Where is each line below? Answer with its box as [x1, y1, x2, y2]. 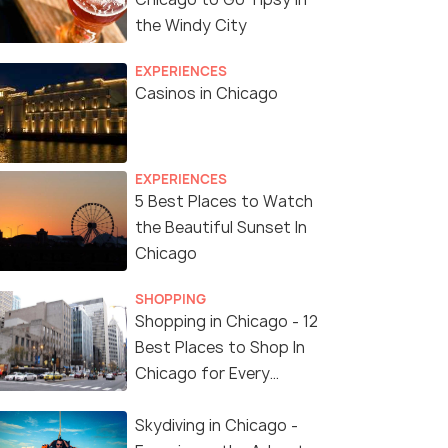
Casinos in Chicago [135, 83, 278, 105]
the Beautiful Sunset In [135, 217, 307, 239]
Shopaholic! [135, 389, 222, 411]
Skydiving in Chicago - [135, 415, 298, 437]
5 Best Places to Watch [135, 191, 313, 213]
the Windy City [135, 15, 247, 37]
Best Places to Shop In [135, 337, 305, 359]
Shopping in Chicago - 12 [135, 311, 318, 333]
